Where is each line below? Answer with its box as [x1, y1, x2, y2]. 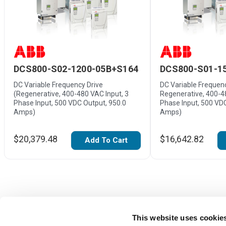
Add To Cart [84, 135, 128, 145]
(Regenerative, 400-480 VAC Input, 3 [14, 89, 129, 98]
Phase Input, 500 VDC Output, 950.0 [14, 98, 126, 107]
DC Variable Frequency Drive [14, 80, 103, 89]
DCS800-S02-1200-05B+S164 [14, 64, 138, 74]
